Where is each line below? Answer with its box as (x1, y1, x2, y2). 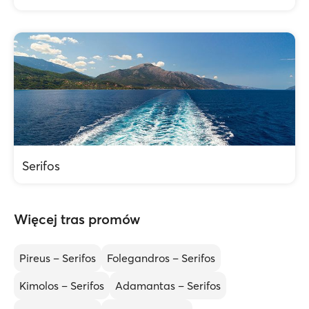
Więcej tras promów (14, 210, 140, 228)
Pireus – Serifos (19, 251, 96, 265)
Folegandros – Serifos (107, 251, 215, 265)
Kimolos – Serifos (19, 279, 104, 292)
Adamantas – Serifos (115, 279, 221, 292)
